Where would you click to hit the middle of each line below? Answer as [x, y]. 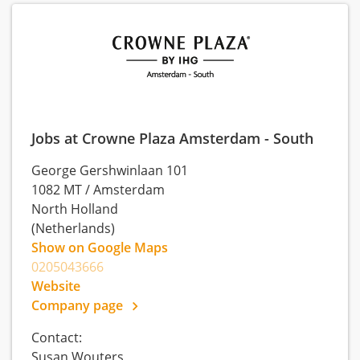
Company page [79, 305]
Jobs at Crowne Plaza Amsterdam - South [172, 138]
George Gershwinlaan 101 [110, 170]
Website [56, 286]
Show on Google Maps [100, 247]
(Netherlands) [73, 228]
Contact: [57, 337]
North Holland [75, 209]
